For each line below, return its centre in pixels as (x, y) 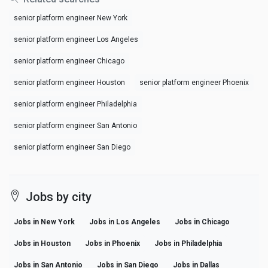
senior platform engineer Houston (69, 83)
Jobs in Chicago (202, 222)
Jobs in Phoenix (112, 244)
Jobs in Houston (42, 244)
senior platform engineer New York (71, 18)
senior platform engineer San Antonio (75, 126)
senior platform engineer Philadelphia (75, 104)
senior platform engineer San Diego (72, 147)
